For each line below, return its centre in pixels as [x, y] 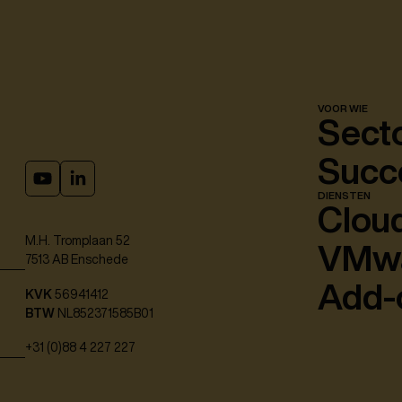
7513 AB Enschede [77, 259]
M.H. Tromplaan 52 [78, 240]
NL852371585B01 [104, 314]
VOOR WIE [342, 108]
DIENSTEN [344, 195]
